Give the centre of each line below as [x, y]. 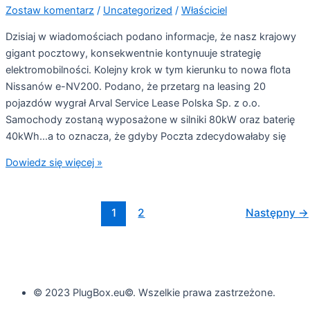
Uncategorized [138, 11]
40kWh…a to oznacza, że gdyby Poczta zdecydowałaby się [146, 136]
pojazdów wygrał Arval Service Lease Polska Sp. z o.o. [133, 103]
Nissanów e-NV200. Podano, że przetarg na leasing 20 [136, 86]
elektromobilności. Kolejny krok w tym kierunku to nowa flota [148, 70]
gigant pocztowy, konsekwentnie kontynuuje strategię [133, 53]
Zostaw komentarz [50, 11]
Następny [272, 212]
